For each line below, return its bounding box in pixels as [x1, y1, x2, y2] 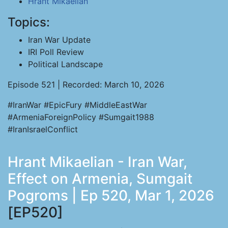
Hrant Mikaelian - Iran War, [8, 153, 187, 170]
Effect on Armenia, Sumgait [8, 170, 192, 187]
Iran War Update [28, 35, 91, 45]
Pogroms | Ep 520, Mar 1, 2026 [8, 187, 214, 204]
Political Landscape [28, 59, 103, 69]
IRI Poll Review [28, 47, 84, 57]
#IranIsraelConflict [8, 124, 78, 134]
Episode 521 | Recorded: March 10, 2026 [8, 79, 164, 90]
